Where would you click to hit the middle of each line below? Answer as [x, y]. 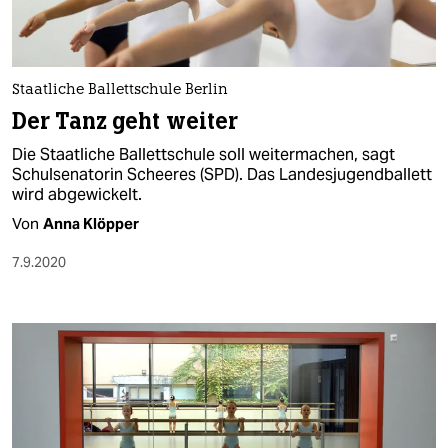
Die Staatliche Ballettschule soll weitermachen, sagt [203, 154]
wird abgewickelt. [77, 194]
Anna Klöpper [91, 223]
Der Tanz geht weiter [125, 121]
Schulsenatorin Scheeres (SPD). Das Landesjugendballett [222, 174]
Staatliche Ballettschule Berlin [120, 90]
